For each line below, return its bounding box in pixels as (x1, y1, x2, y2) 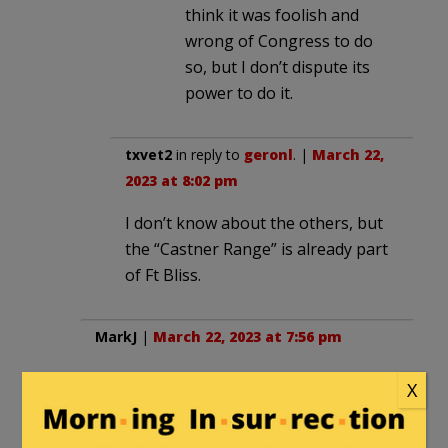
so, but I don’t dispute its (185, 56, 370, 79)
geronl (244, 145, 293, 165)
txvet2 (125, 145, 172, 165)
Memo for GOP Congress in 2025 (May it (95, 368, 396, 391)
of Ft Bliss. (125, 264, 201, 287)
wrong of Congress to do (185, 30, 373, 53)
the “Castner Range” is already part (125, 238, 388, 261)
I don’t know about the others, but (125, 212, 383, 235)
